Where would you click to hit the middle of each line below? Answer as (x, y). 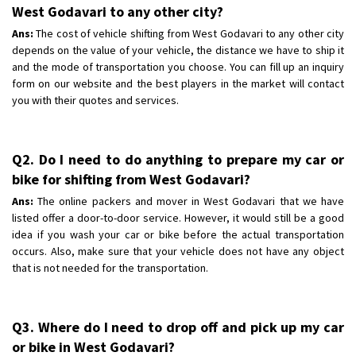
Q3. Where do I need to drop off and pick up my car (178, 327)
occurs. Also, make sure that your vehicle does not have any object (178, 251)
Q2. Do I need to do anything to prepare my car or (178, 159)
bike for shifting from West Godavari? (131, 179)
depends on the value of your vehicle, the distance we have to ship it (178, 50)
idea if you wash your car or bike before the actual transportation (178, 234)
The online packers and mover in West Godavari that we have (189, 201)
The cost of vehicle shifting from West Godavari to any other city (189, 33)
